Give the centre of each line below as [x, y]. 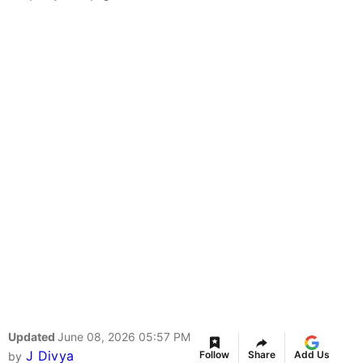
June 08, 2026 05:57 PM [124, 337]
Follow [214, 355]
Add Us [312, 355]
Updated [33, 337]
